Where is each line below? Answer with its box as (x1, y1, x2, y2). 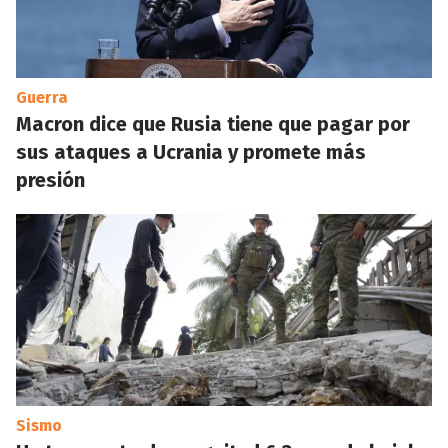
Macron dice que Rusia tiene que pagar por (16, 112, 410, 136)
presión (16, 168, 85, 192)
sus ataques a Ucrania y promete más (16, 140, 366, 164)
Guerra (16, 88, 68, 107)
